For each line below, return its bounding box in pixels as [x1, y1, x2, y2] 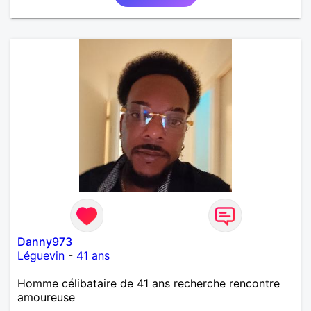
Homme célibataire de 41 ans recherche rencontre [17, 276, 280, 290]
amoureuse [17, 289, 75, 304]
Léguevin [17, 248, 65, 262]
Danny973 [17, 234, 72, 249]
